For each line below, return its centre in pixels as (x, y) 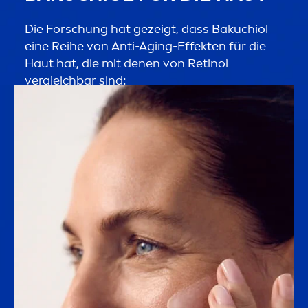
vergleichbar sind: (76, 81)
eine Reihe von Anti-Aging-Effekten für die (145, 46)
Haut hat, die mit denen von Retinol (126, 64)
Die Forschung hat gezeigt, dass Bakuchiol (146, 29)
